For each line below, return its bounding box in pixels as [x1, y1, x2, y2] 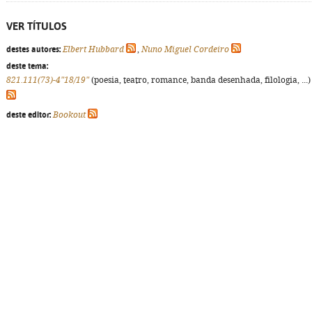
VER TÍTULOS [6, 20, 67, 32]
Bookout [53, 110, 86, 120]
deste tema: [6, 61, 48, 71]
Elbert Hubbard [63, 45, 124, 54]
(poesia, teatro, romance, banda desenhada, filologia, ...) [89, 75, 311, 85]
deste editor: [6, 110, 51, 120]
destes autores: [6, 45, 61, 54]
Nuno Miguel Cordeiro [141, 45, 229, 54]
